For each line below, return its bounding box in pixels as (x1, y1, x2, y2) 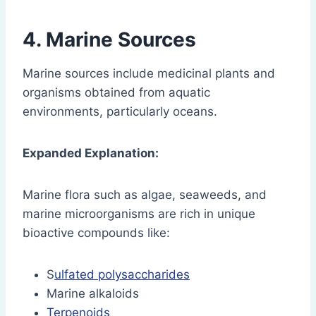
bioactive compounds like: (23, 226, 170, 241)
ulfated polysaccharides (54, 267, 190, 282)
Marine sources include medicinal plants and (23, 66, 275, 81)
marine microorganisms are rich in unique (23, 207, 255, 221)
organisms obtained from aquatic (23, 85, 210, 100)
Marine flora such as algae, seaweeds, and (23, 188, 267, 202)
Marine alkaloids (47, 286, 139, 301)
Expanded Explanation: (23, 146, 159, 161)
